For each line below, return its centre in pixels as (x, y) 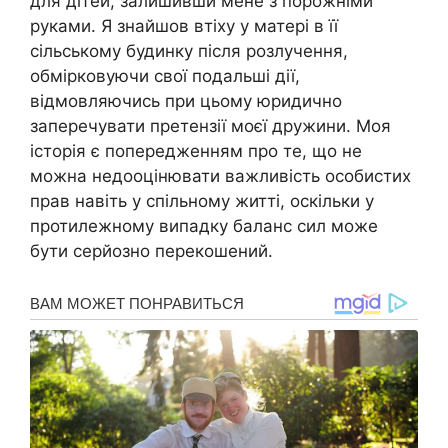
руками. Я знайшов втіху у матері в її (184, 26)
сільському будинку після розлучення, (189, 51)
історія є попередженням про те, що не (196, 151)
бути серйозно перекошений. (151, 251)
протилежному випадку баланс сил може (204, 226)
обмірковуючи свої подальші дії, (165, 76)
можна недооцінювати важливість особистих (220, 176)
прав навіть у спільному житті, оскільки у (202, 201)
